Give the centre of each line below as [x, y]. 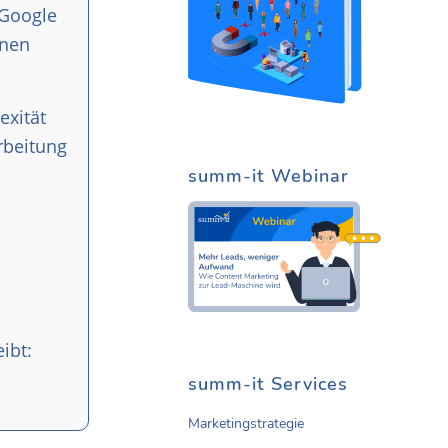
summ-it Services [268, 384]
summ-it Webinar [268, 175]
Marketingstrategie [246, 424]
